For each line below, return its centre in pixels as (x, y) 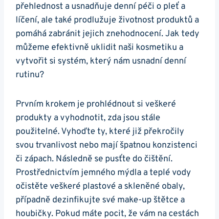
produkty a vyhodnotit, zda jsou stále (88, 118)
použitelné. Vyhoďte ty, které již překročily (100, 132)
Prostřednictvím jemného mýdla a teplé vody (103, 173)
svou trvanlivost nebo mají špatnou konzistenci (107, 146)
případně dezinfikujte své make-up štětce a (100, 200)
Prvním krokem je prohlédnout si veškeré (96, 105)
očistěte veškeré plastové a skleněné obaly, (100, 187)
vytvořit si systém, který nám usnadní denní (101, 62)
